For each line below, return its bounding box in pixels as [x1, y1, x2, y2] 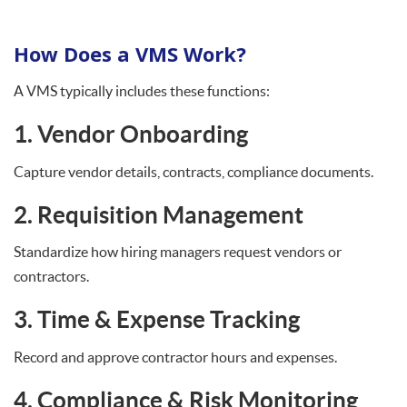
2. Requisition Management [14, 201, 308, 228]
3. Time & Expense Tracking [14, 306, 304, 333]
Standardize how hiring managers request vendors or [14, 243, 342, 260]
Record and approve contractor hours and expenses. [14, 348, 337, 365]
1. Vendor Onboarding [14, 121, 253, 147]
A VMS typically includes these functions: [14, 83, 270, 99]
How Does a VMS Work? [14, 40, 246, 67]
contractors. [14, 268, 89, 284]
